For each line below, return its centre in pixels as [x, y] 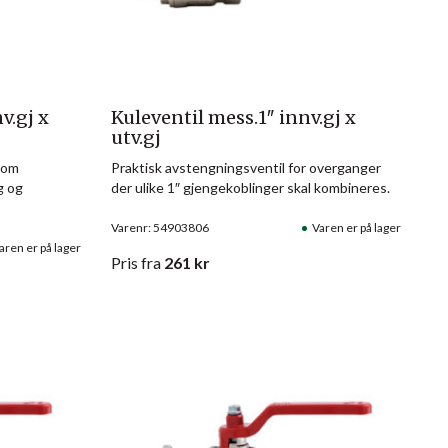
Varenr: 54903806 [159, 227]
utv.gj [135, 137]
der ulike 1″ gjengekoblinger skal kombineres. [250, 187]
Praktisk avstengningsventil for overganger [245, 167]
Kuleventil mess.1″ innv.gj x [233, 117]
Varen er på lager [356, 227]
